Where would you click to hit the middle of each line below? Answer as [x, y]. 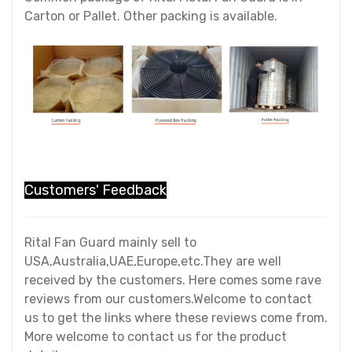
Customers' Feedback [95, 191]
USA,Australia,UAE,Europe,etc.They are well [153, 262]
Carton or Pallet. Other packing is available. [151, 16]
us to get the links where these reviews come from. [176, 318]
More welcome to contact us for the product [156, 337]
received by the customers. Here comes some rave [173, 280]
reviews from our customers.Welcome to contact [168, 299]
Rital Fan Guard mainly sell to [110, 243]
